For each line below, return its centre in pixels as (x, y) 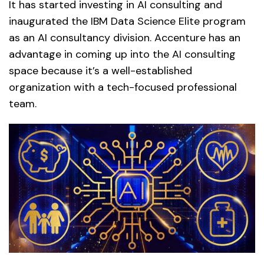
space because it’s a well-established (100, 71)
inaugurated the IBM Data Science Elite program (127, 22)
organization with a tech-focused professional (123, 88)
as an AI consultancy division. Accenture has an (125, 38)
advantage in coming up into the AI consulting (122, 55)
